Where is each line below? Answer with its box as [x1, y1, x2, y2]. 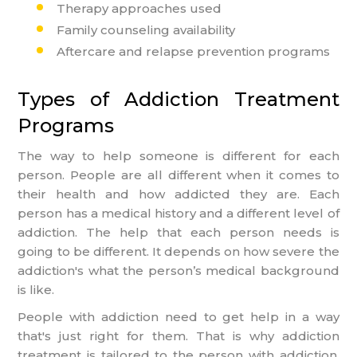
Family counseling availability [57, 22, 236, 37]
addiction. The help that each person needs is [18, 224, 339, 240]
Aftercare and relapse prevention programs [57, 43, 331, 59]
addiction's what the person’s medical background [18, 262, 339, 278]
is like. [18, 281, 55, 297]
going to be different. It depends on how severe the [18, 243, 339, 259]
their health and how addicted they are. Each [18, 186, 339, 202]
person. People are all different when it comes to [18, 167, 339, 182]
